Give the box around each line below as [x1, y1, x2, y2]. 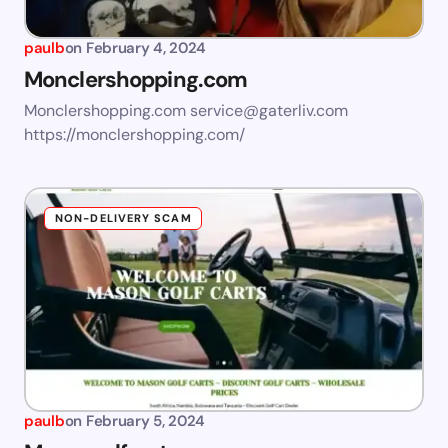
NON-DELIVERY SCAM [55, 211, 192, 226]
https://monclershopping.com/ [24, 124, 245, 146]
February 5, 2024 [85, 411, 206, 432]
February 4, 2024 [85, 38, 207, 59]
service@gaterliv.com [190, 100, 348, 122]
